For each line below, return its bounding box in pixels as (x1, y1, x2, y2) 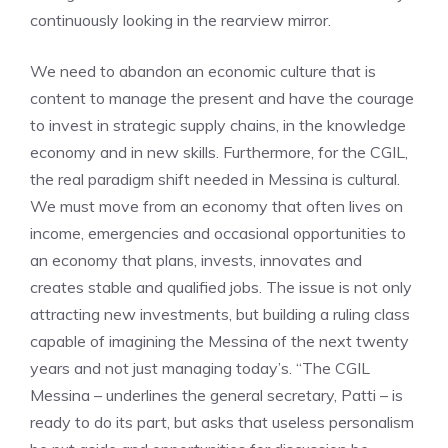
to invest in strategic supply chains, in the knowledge (30, 115, 406, 135)
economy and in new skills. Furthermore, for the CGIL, (30, 142, 408, 162)
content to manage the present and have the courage (30, 88, 414, 108)
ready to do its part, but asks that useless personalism (30, 412, 414, 432)
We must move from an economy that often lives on (30, 196, 403, 216)
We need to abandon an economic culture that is (30, 61, 376, 81)
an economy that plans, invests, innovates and (30, 250, 362, 270)
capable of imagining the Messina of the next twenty (30, 331, 409, 351)
